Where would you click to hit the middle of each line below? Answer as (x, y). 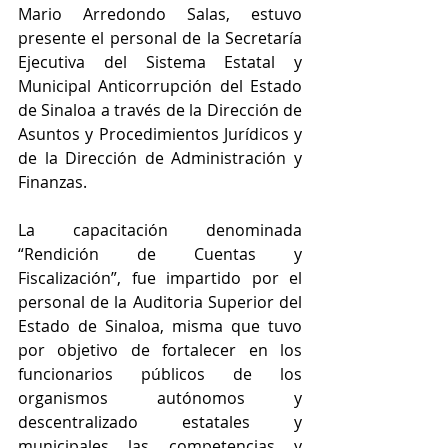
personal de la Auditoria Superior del (160, 302)
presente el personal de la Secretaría (160, 38)
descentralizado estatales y (160, 422)
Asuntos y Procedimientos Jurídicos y (160, 134)
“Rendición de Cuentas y (160, 254)
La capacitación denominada (160, 230)
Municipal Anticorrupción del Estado (160, 86)
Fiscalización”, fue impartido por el (160, 278)
